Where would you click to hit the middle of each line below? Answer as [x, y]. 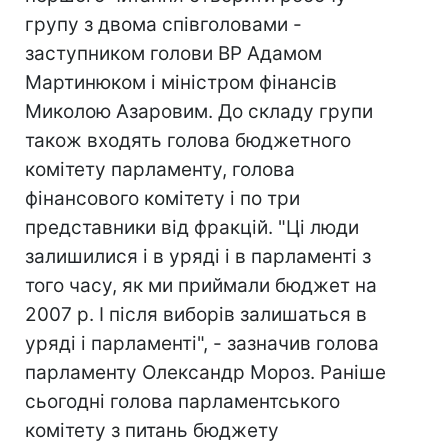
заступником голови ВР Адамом [173, 53]
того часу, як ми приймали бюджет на [201, 285]
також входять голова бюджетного [188, 140]
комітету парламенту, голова [160, 169]
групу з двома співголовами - [163, 24]
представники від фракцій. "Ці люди [192, 227]
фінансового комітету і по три [162, 198]
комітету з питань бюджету [152, 430]
